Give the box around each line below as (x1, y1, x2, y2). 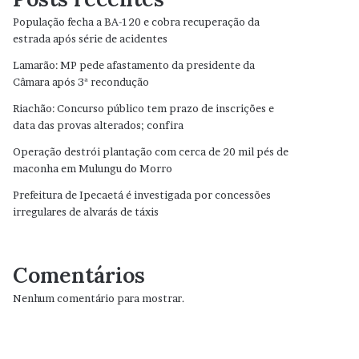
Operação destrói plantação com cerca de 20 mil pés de (13, 145, 289, 158)
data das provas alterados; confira (13, 119, 184, 131)
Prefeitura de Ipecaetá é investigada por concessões (13, 188, 272, 201)
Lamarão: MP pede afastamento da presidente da (13, 58, 256, 71)
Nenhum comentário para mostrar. (13, 292, 186, 305)
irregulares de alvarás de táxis (13, 205, 159, 218)
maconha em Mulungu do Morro (13, 162, 173, 175)
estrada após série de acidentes (13, 32, 168, 45)
